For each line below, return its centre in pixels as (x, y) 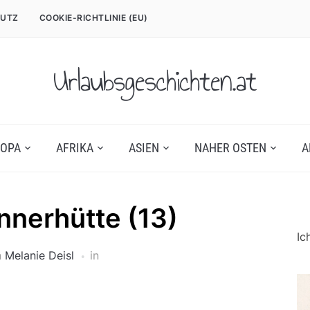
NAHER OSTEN (230, 148)
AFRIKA (74, 148)
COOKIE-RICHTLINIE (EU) (93, 18)
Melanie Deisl (39, 255)
